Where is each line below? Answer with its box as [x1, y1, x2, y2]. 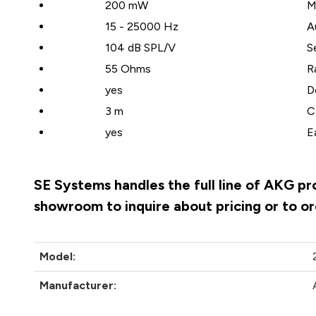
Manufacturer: [39, 279, 117, 292]
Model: [39, 250, 76, 263]
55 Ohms [104, 62, 151, 75]
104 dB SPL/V [104, 41, 176, 54]
